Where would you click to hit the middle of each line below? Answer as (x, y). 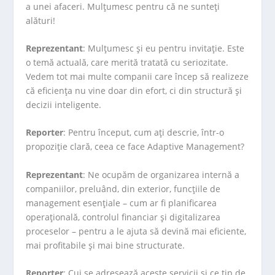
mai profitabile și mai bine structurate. (106, 245)
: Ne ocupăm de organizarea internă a (161, 174)
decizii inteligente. (64, 104)
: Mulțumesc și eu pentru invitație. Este (164, 48)
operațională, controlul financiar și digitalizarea (123, 217)
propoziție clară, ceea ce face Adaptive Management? (135, 147)
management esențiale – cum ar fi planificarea (122, 203)
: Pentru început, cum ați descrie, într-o (144, 133)
